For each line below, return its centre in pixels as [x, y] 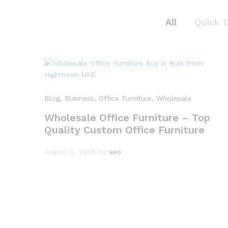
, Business [77, 98]
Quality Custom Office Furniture [124, 130]
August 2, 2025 [70, 152]
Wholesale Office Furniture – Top [127, 118]
